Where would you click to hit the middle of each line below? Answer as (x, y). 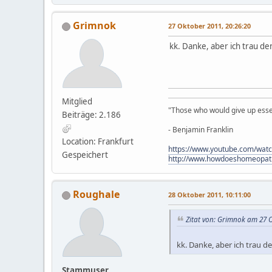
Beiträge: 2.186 (91, 115)
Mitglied (77, 101)
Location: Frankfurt (98, 141)
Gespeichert (85, 155)
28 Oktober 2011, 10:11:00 (209, 195)
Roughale (96, 194)
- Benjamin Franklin (201, 130)
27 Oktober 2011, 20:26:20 (209, 26)
